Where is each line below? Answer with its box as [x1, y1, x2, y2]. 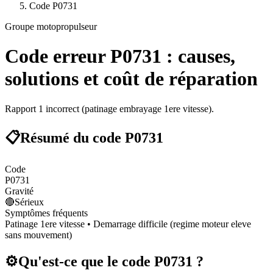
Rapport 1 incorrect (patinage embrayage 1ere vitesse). [5, 103, 214, 114]
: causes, [161, 45, 235, 68]
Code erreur [5, 45, 110, 68]
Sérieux [15, 196, 44, 207]
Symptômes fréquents [5, 207, 88, 218]
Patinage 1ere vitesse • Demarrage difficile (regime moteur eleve [5, 218, 251, 229]
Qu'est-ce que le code [18, 253, 154, 269]
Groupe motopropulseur [5, 21, 97, 32]
